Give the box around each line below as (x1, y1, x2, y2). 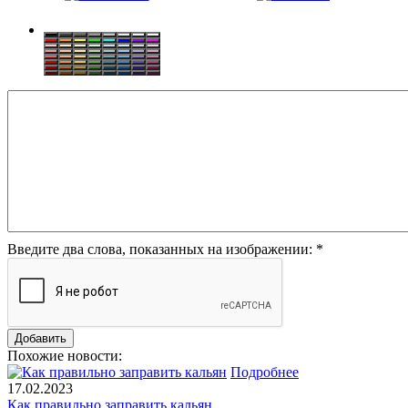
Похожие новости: (7, 347, 122, 363)
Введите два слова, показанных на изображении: (7, 240, 316, 257)
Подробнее (230, 363, 299, 380)
